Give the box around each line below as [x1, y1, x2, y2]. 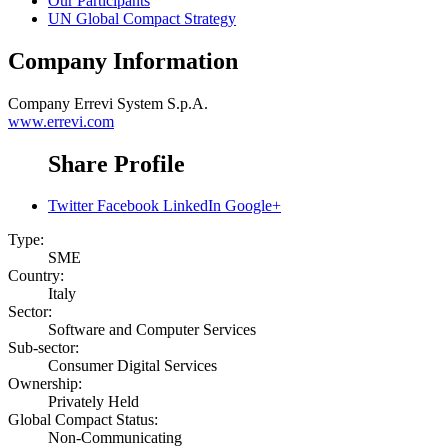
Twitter [48, 197, 93, 215]
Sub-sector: [8, 339, 79, 357]
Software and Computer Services [48, 321, 256, 339]
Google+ [225, 197, 281, 215]
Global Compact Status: [8, 411, 158, 429]
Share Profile [48, 150, 185, 177]
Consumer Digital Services [48, 357, 217, 375]
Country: [8, 267, 64, 285]
